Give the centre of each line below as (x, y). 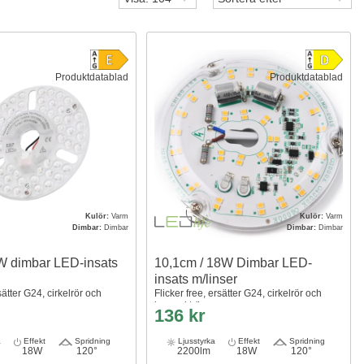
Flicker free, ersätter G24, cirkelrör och (238, 294)
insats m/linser (195, 279)
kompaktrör (179, 306)
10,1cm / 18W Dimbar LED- (233, 263)
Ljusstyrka (196, 341)
